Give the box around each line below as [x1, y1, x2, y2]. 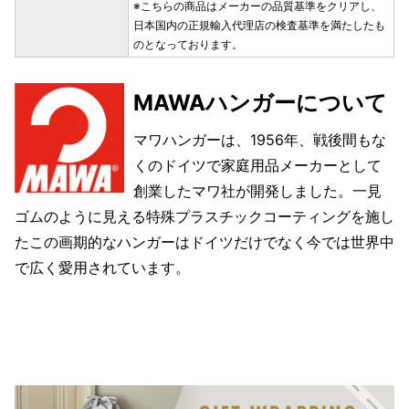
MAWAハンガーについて [133, 89, 387, 116]
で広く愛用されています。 [15, 257, 190, 277]
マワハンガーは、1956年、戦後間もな [133, 130, 386, 149]
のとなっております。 [133, 37, 243, 51]
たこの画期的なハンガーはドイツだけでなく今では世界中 [15, 232, 394, 251]
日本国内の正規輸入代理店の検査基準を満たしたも [133, 17, 385, 32]
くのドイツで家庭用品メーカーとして [133, 155, 382, 174]
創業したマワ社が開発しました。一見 [133, 181, 382, 200]
